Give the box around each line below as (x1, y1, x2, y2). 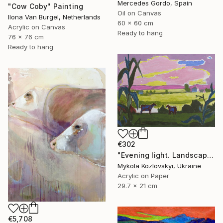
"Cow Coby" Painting (8, 1, 84, 10)
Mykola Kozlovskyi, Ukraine (117, 162, 201, 170)
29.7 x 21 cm (117, 182, 157, 190)
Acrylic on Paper (117, 172, 169, 180)
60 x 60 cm (117, 19, 153, 27)
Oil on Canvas (117, 9, 161, 17)
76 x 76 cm (8, 32, 44, 41)
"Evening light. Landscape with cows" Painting (207, 151, 214, 160)
